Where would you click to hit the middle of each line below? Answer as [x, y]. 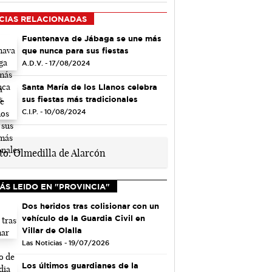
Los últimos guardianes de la [80, 265]
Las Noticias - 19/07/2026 [65, 243]
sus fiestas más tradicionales [80, 99]
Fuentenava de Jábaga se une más [91, 38]
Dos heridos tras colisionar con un [90, 206]
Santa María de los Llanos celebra [89, 87]
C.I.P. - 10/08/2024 [53, 112]
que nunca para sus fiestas [75, 50]
